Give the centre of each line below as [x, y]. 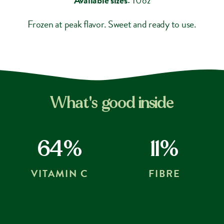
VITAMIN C [60, 173]
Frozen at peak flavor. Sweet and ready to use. [112, 24]
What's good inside [112, 103]
